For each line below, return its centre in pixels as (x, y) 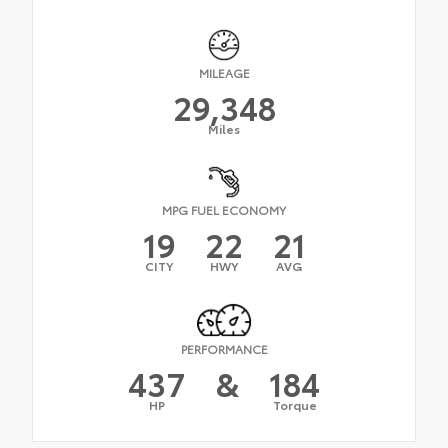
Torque (294, 404)
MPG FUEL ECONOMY (224, 210)
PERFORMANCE (224, 348)
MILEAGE (224, 73)
